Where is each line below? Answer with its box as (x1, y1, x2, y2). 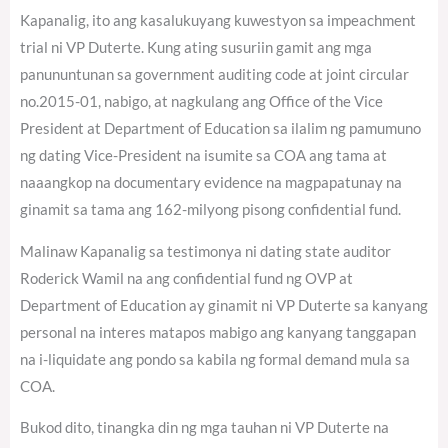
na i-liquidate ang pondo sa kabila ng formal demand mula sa (20, 350, 410, 368)
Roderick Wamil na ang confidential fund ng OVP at (20, 269, 353, 287)
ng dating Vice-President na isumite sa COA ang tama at (20, 147, 387, 165)
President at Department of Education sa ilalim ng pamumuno (20, 120, 421, 138)
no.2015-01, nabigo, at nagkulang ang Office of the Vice (20, 93, 383, 111)
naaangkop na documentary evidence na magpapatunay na (20, 174, 402, 192)
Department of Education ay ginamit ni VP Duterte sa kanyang (20, 296, 428, 314)
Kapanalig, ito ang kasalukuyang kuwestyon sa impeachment (20, 12, 416, 30)
